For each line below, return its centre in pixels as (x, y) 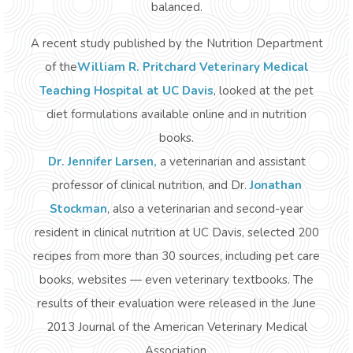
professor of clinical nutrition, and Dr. (150, 185)
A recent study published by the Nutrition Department (176, 43)
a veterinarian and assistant (232, 162)
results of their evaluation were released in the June (176, 303)
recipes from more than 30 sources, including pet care (176, 256)
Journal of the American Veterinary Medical (192, 327)
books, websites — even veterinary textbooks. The (176, 280)
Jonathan (275, 185)
